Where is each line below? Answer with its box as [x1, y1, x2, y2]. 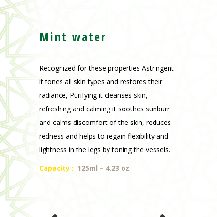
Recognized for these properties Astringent [39, 63, 174, 73]
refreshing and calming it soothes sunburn [39, 104, 171, 114]
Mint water [39, 29, 107, 45]
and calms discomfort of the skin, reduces [39, 118, 171, 127]
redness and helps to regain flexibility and [39, 131, 168, 141]
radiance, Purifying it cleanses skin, [39, 91, 148, 100]
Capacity [39, 163, 70, 173]
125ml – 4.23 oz [77, 163, 129, 173]
